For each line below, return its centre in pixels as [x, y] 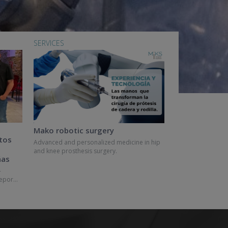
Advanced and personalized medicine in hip [97, 142]
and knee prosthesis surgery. [76, 151]
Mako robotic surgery [74, 130]
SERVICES [49, 43]
